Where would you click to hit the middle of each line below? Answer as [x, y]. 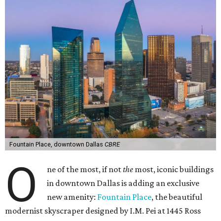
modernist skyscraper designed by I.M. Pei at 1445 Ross [103, 211]
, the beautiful [177, 197]
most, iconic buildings [174, 169]
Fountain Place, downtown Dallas [57, 144]
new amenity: [72, 197]
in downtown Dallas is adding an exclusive [123, 183]
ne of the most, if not [85, 169]
